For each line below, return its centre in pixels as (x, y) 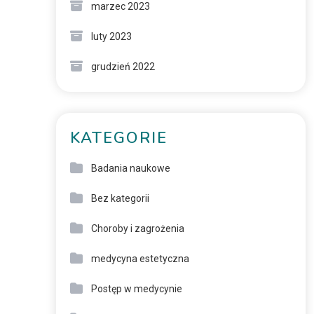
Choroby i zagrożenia (137, 228)
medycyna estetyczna (140, 259)
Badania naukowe (130, 168)
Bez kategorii (120, 198)
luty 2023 (111, 36)
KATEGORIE (118, 138)
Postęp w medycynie (136, 289)
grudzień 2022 (123, 67)
